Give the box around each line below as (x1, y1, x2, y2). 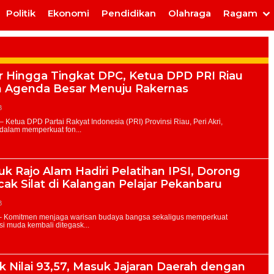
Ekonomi (48, 7, 89, 19)
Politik (6, 7, 35, 19)
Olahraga (168, 7, 211, 19)
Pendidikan (102, 7, 156, 19)
